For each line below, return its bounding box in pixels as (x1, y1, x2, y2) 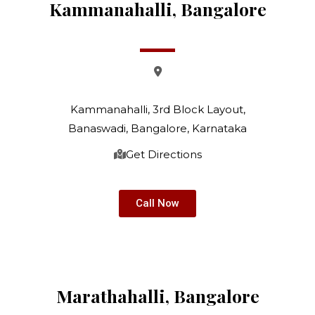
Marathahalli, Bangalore (56, 284, 259, 307)
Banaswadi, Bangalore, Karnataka (68, 122, 247, 135)
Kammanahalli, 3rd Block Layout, (70, 103, 245, 116)
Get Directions (125, 148, 202, 161)
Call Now (136, 197, 179, 210)
